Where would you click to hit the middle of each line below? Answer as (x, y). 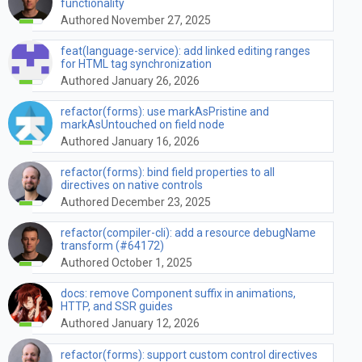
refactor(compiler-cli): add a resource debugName (188, 232)
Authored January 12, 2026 (130, 323)
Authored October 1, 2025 (126, 262)
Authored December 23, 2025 (136, 202)
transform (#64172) (112, 245)
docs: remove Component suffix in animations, (178, 293)
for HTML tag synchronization (136, 63)
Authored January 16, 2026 (130, 141)
